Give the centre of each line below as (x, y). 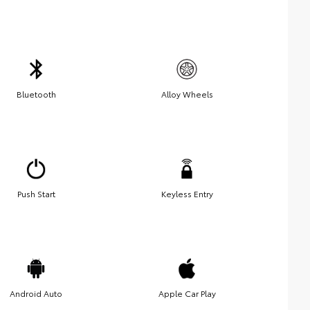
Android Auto (36, 293)
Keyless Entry (187, 193)
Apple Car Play (187, 293)
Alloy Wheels (187, 93)
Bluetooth (36, 93)
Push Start (36, 193)
